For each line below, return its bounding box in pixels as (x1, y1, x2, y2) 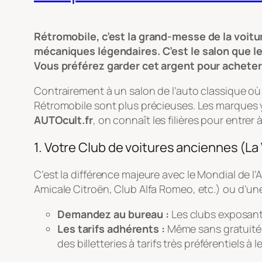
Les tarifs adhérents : (57, 221, 165, 236)
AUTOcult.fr (34, 112, 93, 127)
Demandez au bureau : (57, 206, 169, 221)
